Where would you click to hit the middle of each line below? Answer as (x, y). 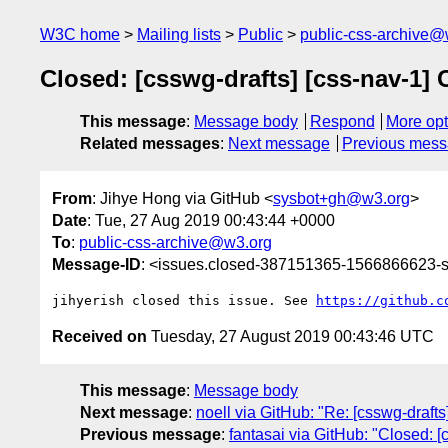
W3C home (80, 34)
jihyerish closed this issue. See (184, 300)
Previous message (150, 434)
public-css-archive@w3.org (175, 242)
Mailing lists (179, 34)
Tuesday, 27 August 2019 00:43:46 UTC (290, 336)
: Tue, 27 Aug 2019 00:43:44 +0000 (211, 220)
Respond (342, 122)
